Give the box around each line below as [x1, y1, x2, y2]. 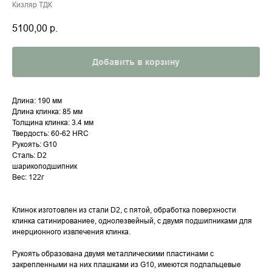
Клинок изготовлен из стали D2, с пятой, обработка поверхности [12, 205, 236, 215]
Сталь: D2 [12, 151, 47, 160]
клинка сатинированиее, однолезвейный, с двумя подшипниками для [12, 216, 252, 226]
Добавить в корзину [92, 57, 180, 67]
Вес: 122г [12, 172, 44, 182]
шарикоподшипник [12, 161, 77, 171]
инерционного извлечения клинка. [12, 227, 131, 237]
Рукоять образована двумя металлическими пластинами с [12, 249, 214, 259]
